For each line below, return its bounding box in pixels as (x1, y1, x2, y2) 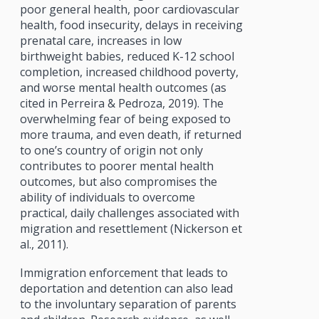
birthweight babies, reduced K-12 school (19, 48, 234, 64)
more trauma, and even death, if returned (19, 126, 241, 142)
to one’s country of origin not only (19, 142, 203, 158)
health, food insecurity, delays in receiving (19, 16, 243, 33)
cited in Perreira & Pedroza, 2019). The (19, 95, 224, 111)
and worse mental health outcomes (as (19, 79, 226, 95)
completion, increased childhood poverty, (19, 63, 239, 80)
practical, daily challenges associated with (19, 204, 239, 221)
